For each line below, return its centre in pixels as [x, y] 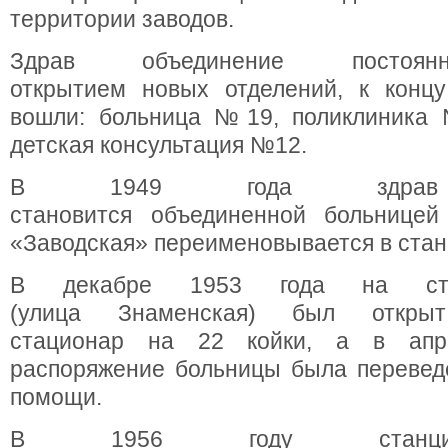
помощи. [56, 397]
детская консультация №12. [158, 145]
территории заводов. [122, 19]
